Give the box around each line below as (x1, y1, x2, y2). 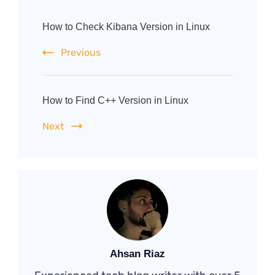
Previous (61, 46, 101, 58)
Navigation (17, 20, 111, 41)
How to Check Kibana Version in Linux (42, 21, 210, 32)
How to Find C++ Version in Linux (42, 95, 188, 106)
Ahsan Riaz (110, 247, 165, 260)
